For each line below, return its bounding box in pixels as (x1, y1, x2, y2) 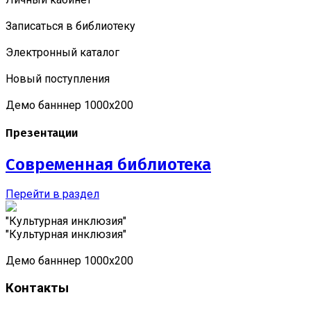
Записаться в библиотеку (6, 19, 135, 33)
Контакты (6, 280, 69, 296)
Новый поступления (6, 72, 110, 85)
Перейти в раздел (6, 187, 99, 201)
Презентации (6, 126, 78, 140)
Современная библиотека (6, 154, 211, 174)
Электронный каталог (6, 46, 119, 59)
